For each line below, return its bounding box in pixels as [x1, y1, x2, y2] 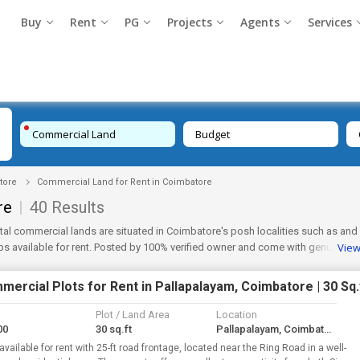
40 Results [30, 198, 104, 217]
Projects [167, 14, 213, 30]
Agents [240, 14, 280, 30]
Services [308, 14, 353, 30]
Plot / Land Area [96, 309, 170, 321]
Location [216, 309, 257, 321]
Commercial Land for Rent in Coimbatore [37, 177, 212, 187]
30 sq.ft [96, 323, 132, 335]
